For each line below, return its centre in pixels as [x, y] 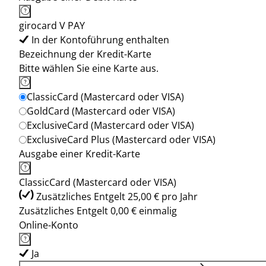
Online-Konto [49, 225]
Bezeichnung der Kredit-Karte [85, 54]
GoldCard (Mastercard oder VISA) [101, 111]
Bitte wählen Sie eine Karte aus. [89, 68]
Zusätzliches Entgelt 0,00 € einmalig [98, 211]
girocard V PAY [52, 26]
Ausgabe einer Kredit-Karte [80, 154]
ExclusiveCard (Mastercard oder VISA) [110, 125]
